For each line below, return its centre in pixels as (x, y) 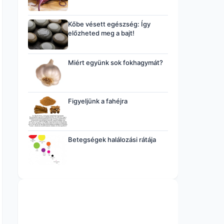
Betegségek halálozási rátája (112, 139)
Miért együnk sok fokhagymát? (115, 62)
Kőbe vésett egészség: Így (109, 24)
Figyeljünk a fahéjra (98, 101)
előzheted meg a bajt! (101, 33)
